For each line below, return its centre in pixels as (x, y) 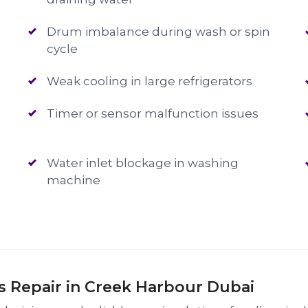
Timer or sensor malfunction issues (153, 113)
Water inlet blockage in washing (143, 163)
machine (74, 180)
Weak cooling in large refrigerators (150, 81)
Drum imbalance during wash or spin (159, 32)
